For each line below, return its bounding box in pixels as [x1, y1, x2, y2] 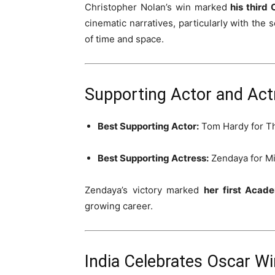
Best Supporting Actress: [98, 152, 209, 164]
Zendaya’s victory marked [85, 184, 204, 196]
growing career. [85, 200, 153, 212]
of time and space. [85, 33, 164, 45]
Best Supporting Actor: [98, 120, 199, 132]
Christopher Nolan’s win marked [85, 1, 231, 13]
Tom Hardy [201, 120, 249, 132]
